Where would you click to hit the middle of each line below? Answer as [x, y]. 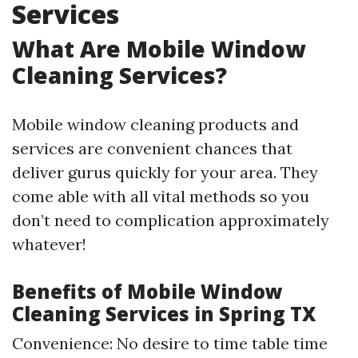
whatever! [49, 244]
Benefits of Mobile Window [147, 291]
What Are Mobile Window [159, 49]
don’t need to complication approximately [171, 220]
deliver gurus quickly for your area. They [165, 172]
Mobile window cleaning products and [155, 124]
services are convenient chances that [152, 148]
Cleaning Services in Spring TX [164, 314]
